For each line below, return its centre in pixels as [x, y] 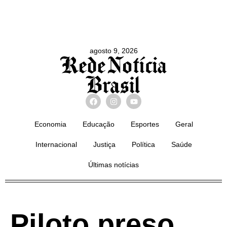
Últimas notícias [113, 165]
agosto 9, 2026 [113, 51]
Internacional [56, 145]
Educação [98, 124]
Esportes [145, 124]
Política [143, 145]
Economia [50, 124]
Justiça [104, 145]
